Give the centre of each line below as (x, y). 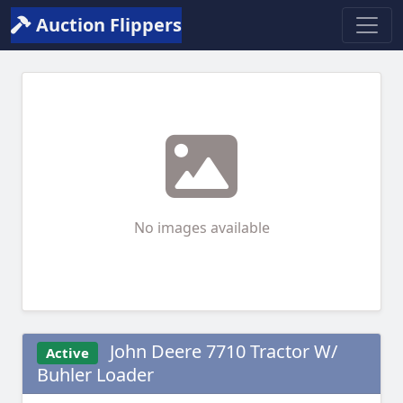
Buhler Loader (95, 375)
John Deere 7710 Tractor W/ (221, 351)
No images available (201, 228)
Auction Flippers (107, 25)
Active (67, 353)
